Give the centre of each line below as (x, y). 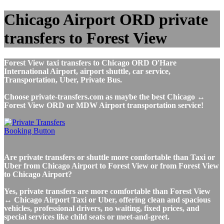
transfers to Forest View (85, 38)
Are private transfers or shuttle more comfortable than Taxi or (109, 157)
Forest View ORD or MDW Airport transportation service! (104, 105)
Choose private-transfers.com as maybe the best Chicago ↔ (104, 96)
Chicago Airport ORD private (106, 20)
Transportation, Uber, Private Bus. (63, 79)
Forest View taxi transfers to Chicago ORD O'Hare (90, 62)
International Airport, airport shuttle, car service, (87, 71)
